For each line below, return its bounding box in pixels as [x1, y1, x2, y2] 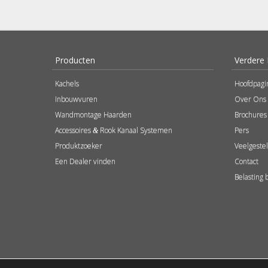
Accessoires [55, 125, 93, 135]
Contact [234, 156, 258, 166]
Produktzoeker [55, 141, 102, 151]
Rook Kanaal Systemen [98, 125, 172, 135]
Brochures [234, 109, 267, 120]
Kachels [55, 78, 79, 89]
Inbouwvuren [55, 94, 98, 104]
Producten [55, 54, 95, 66]
